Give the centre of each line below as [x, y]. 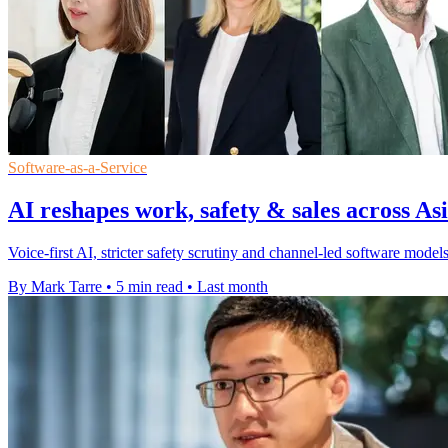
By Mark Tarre [55, 287]
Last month [232, 287]
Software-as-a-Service [77, 168]
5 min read [149, 287]
